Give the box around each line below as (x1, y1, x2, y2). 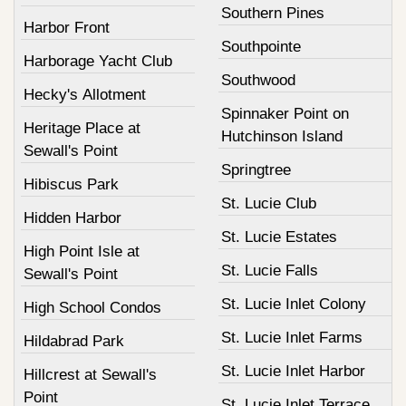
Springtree (220, 161, 291, 179)
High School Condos (24, 299, 161, 317)
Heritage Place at (24, 120, 140, 138)
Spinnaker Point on (220, 105, 349, 123)
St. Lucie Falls (220, 262, 318, 280)
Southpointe (220, 38, 301, 56)
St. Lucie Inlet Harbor (220, 362, 365, 381)
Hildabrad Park (24, 333, 124, 351)
